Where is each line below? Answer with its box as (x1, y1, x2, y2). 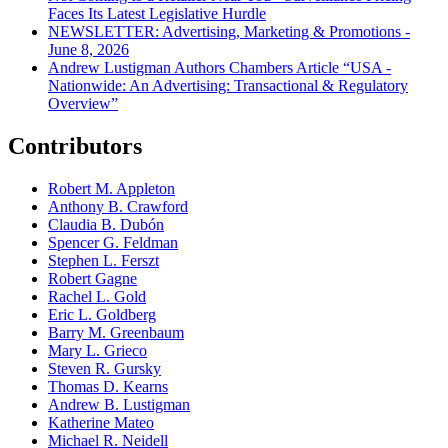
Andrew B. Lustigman (48, 396, 190, 414)
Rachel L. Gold (48, 288, 146, 306)
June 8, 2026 (48, 41, 129, 59)
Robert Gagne (48, 270, 137, 288)
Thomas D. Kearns (48, 378, 168, 396)
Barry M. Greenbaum (48, 324, 184, 342)
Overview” (48, 95, 118, 113)
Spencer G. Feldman (48, 234, 178, 252)
